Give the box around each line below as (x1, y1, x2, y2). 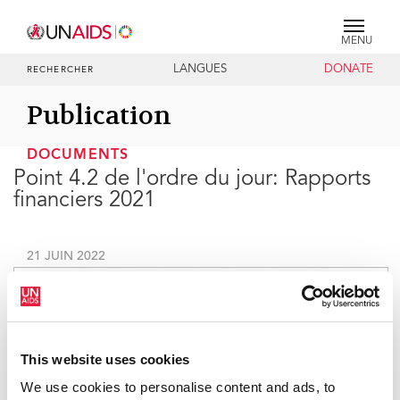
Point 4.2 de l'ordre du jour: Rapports (13, 170, 371, 191)
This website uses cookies (21, 351, 190, 367)
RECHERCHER (27, 66, 94, 75)
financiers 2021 (13, 191, 155, 212)
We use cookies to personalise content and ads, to (21, 379, 336, 395)
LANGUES (172, 64, 227, 75)
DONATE (323, 64, 373, 75)
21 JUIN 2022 (27, 251, 105, 263)
